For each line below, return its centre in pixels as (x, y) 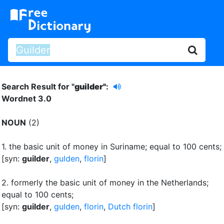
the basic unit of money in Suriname (77, 146)
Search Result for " (38, 86)
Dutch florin (130, 206)
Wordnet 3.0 (26, 98)
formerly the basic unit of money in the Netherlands (109, 182)
